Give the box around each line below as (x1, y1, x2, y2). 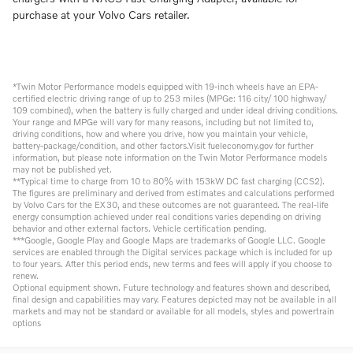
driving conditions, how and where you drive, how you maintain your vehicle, (13, 128, 308, 139)
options (13, 317, 41, 329)
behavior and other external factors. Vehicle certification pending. (13, 222, 266, 234)
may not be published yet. (13, 163, 112, 175)
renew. (13, 269, 39, 281)
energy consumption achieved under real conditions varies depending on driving (13, 210, 321, 222)
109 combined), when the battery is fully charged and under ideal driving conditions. (13, 104, 338, 116)
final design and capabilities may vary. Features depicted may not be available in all (13, 293, 336, 305)
